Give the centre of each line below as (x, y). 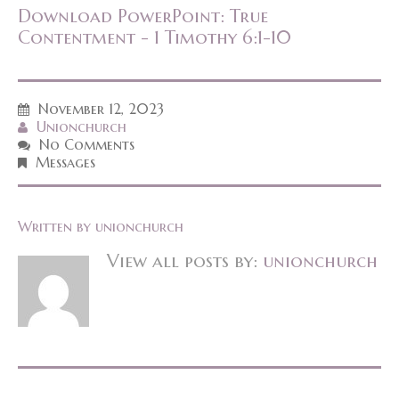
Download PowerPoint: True (143, 16)
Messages (65, 162)
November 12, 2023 (101, 108)
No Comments (87, 144)
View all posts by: (185, 261)
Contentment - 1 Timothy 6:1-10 (155, 37)
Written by (57, 226)
